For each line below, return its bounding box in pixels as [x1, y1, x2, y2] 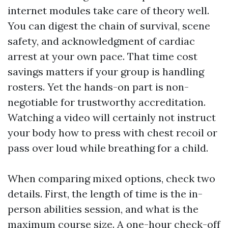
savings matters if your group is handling [8, 65, 204, 78]
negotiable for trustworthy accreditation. [8, 96, 206, 108]
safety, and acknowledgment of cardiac [8, 35, 195, 47]
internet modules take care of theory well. [8, 4, 209, 17]
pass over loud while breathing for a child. [8, 141, 208, 154]
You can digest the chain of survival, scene [8, 19, 210, 32]
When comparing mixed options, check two [8, 172, 215, 185]
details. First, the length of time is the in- [8, 187, 203, 200]
